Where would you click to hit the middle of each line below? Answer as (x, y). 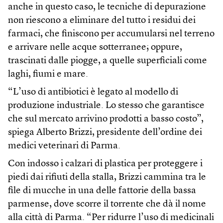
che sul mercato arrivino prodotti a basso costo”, (106, 119)
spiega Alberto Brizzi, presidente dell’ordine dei (105, 133)
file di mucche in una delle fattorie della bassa (102, 191)
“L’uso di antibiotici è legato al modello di (93, 93)
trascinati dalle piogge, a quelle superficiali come (108, 61)
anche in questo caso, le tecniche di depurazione (107, 7)
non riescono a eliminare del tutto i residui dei (102, 21)
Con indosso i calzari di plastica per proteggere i (105, 164)
